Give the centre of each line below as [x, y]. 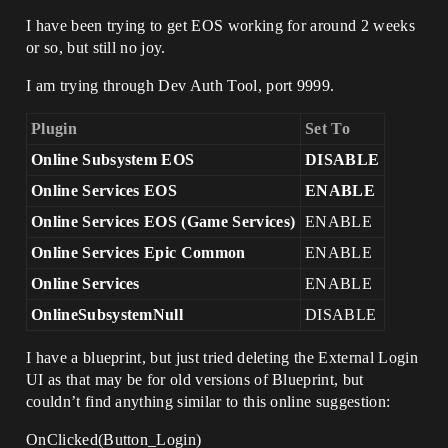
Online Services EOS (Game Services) [163, 221]
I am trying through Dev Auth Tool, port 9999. [180, 85]
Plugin [54, 128]
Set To [327, 128]
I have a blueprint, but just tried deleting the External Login [222, 357]
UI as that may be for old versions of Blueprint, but [195, 379]
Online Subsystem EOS [113, 159]
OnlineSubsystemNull [107, 314]
